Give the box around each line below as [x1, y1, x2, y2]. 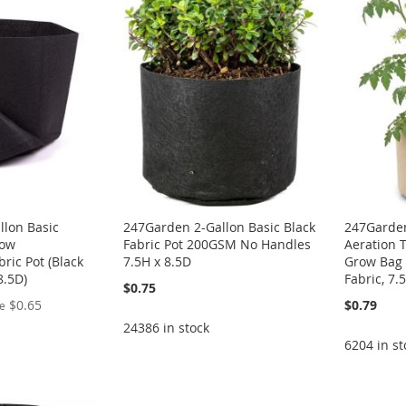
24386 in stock [123, 318, 210, 336]
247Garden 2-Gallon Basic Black [123, 217, 316, 236]
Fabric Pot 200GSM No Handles [123, 235, 312, 253]
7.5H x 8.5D [123, 252, 192, 270]
